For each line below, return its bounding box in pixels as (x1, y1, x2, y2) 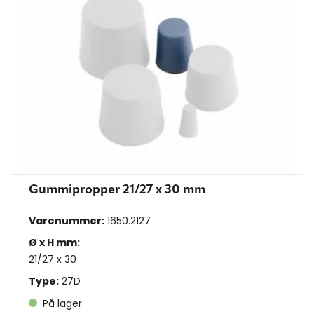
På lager (40, 296, 82, 310)
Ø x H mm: (29, 235, 80, 250)
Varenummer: (29, 213, 104, 228)
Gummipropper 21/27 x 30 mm (29, 183, 205, 196)
